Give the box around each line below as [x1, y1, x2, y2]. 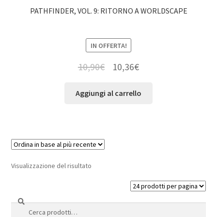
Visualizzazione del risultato [11, 161, 92, 170]
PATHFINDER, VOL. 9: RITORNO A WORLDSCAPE [30, 5, 187, 15]
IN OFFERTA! [90, 41, 127, 50]
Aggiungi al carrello [76, 88, 141, 98]
